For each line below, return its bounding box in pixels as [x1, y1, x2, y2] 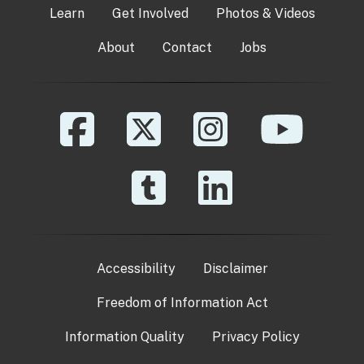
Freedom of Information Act [96, 294, 268, 310]
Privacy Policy [211, 328, 300, 344]
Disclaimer [202, 260, 268, 276]
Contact [162, 39, 212, 55]
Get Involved [111, 5, 188, 21]
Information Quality [64, 328, 184, 344]
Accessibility [96, 260, 175, 276]
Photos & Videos [215, 5, 315, 21]
